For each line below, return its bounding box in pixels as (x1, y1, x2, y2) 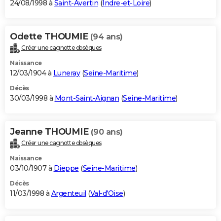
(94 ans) (90, 32, 123, 42)
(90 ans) (90, 127, 123, 137)
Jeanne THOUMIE (10, 126, 91, 138)
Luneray (53, 69, 80, 78)
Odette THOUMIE (10, 31, 90, 42)
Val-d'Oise (90, 189, 123, 198)
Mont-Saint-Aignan (54, 94, 119, 103)
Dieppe (53, 164, 79, 173)
